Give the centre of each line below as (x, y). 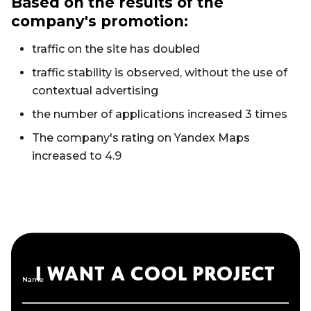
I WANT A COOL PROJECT (155, 273)
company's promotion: (100, 22)
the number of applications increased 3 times (160, 115)
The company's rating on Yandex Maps (141, 138)
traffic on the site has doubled (116, 49)
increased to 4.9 (77, 156)
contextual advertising (95, 91)
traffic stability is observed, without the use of (160, 73)
